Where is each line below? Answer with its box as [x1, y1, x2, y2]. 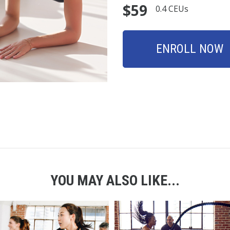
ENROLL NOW [156, 42, 223, 56]
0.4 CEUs [156, 3, 188, 15]
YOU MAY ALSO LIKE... [50, 171, 180, 189]
